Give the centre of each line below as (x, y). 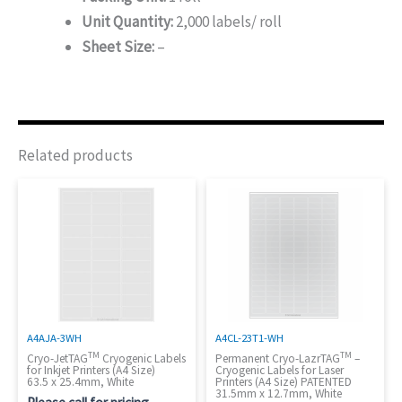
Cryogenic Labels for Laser (280, 370)
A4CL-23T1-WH (250, 337)
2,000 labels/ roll (227, 22)
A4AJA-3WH (54, 337)
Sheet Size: (118, 47)
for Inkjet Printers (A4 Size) (91, 370)
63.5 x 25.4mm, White (80, 381)
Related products (75, 156)
